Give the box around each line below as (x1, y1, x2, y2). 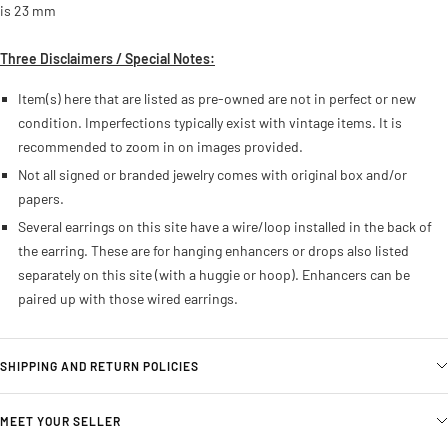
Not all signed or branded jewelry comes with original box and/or (17, 166, 407, 184)
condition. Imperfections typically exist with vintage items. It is (17, 114, 402, 132)
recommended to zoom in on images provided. (17, 138, 303, 156)
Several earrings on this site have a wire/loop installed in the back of (17, 218, 432, 236)
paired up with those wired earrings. (17, 290, 238, 308)
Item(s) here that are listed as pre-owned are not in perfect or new (17, 90, 416, 108)
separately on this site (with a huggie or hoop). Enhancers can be (17, 266, 410, 284)
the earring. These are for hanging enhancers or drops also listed (17, 242, 409, 260)
